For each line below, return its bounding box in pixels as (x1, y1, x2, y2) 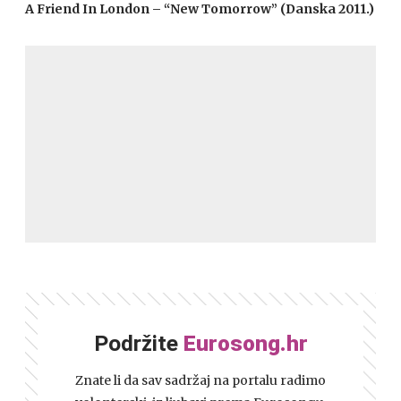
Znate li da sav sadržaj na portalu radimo (75, 372, 326, 388)
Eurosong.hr (183, 330, 308, 356)
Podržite (93, 330, 183, 356)
